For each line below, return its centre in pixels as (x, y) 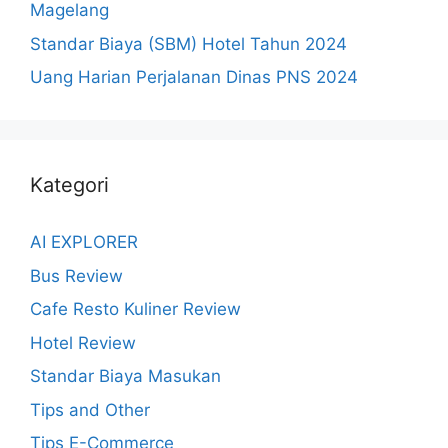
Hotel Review (83, 342)
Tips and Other (90, 409)
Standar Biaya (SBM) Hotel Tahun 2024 (188, 43)
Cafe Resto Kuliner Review (135, 309)
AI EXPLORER (84, 242)
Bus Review (76, 275)
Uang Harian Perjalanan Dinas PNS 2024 (194, 77)
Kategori (69, 185)
